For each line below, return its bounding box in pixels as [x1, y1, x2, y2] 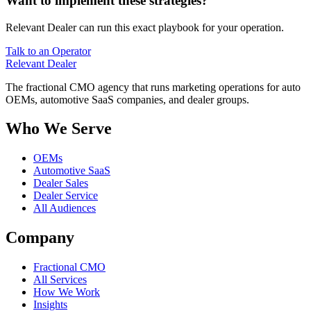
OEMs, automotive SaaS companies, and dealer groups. [6, 93, 249, 106]
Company [6, 228, 74, 247]
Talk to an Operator [6, 44, 91, 57]
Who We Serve [6, 119, 112, 138]
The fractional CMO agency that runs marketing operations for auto [6, 81, 301, 93]
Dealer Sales [33, 177, 88, 190]
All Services [33, 274, 87, 286]
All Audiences [33, 202, 96, 215]
